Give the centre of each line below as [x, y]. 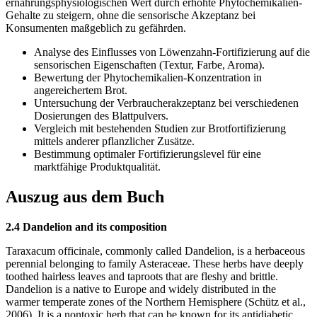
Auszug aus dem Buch [85, 197]
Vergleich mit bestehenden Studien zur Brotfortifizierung [160, 129]
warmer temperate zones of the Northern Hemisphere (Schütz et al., [156, 302]
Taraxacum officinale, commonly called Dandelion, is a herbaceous [155, 251]
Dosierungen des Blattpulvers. [101, 116]
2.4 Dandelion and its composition [86, 227]
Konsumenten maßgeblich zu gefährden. [96, 28]
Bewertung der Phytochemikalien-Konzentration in [148, 78]
